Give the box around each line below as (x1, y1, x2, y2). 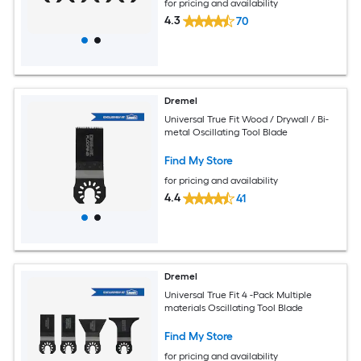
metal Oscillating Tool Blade (164, 126, 288, 138)
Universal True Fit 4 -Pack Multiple (164, 288, 313, 301)
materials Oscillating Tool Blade (164, 301, 304, 313)
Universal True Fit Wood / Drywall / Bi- (164, 113, 330, 125)
